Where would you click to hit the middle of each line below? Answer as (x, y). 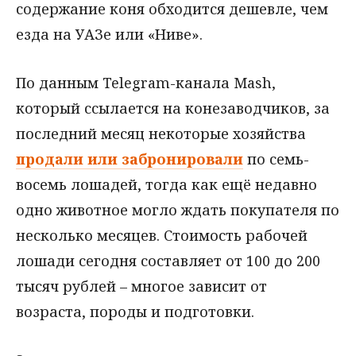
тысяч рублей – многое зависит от (141, 286)
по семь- (276, 159)
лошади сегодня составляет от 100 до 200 (168, 260)
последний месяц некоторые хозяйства (161, 133)
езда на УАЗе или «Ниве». (109, 34)
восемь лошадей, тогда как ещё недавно (166, 184)
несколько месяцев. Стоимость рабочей (162, 235)
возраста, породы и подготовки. (135, 311)
